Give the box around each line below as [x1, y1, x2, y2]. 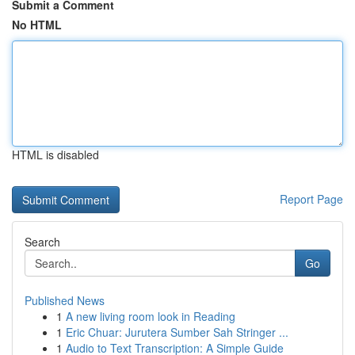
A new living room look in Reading [66, 308, 235, 324]
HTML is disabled [12, 147, 99, 162]
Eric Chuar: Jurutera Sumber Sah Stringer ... [66, 324, 288, 340]
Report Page [280, 191, 343, 207]
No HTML [12, 17, 62, 32]
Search [25, 234, 60, 250]
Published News [25, 292, 105, 308]
